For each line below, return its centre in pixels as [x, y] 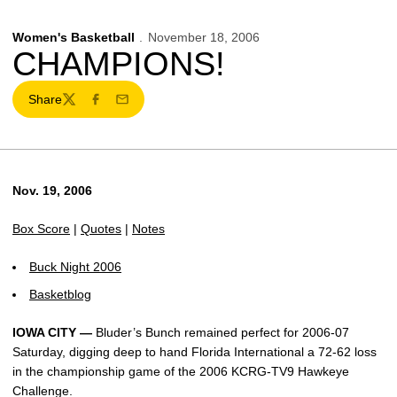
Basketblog [60, 294]
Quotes [101, 229]
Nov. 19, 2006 [52, 191]
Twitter [79, 107]
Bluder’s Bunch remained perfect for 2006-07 [221, 332]
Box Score [41, 229]
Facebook [115, 107]
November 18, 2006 [203, 37]
